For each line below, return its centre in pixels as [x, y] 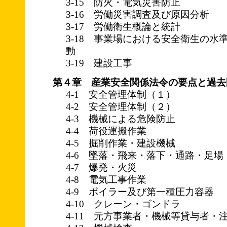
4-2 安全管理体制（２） [121, 106]
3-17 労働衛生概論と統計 [123, 26]
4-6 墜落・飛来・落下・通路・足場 [145, 155]
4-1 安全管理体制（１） [121, 94]
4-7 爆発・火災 [101, 167]
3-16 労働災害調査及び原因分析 [138, 14]
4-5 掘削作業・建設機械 [121, 143]
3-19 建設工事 [99, 63]
